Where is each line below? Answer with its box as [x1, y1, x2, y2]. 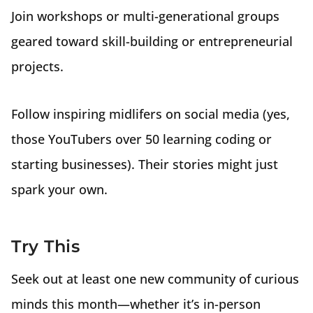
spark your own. [11, 181, 108, 198]
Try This [11, 236, 80, 256]
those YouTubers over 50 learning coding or [11, 131, 272, 147]
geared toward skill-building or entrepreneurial [11, 33, 293, 50]
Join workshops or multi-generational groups [11, 8, 279, 24]
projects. [11, 58, 64, 75]
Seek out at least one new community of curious [11, 270, 299, 287]
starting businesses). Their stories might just [11, 156, 278, 173]
